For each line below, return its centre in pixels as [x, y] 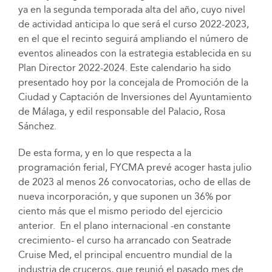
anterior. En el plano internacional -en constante [124, 226]
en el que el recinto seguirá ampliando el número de [133, 39]
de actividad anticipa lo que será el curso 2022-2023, [133, 24]
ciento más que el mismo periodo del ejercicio [120, 211]
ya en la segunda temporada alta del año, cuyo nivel [131, 10]
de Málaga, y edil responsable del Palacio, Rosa [121, 112]
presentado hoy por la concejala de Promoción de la [133, 83]
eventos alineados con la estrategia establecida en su [134, 53]
